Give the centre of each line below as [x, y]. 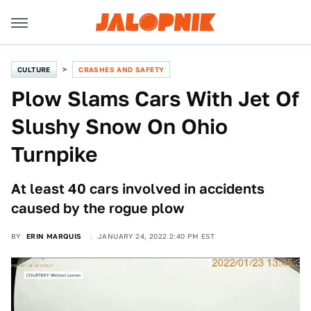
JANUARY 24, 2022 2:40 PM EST [157, 236]
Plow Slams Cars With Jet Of [155, 99]
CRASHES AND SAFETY [121, 69]
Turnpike [54, 154]
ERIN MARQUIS [54, 236]
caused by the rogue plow [98, 208]
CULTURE [34, 69]
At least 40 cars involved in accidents [138, 189]
